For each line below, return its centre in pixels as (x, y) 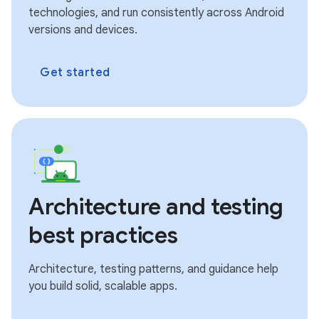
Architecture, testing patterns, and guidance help (153, 269)
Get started (75, 72)
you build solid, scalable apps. (103, 286)
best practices (103, 235)
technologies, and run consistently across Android (156, 12)
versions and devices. (83, 30)
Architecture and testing (156, 206)
